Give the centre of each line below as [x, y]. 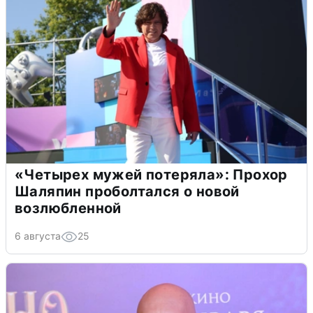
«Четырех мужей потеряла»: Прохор [151, 174]
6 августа [38, 235]
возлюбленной [68, 208]
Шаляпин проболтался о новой [127, 191]
